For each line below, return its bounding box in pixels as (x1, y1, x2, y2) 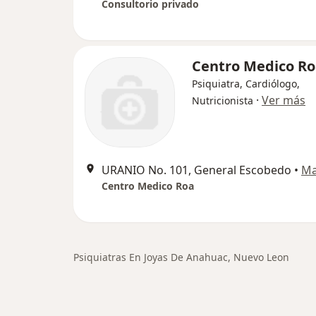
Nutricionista (192, 94, 253, 108)
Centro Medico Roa (102, 179, 194, 193)
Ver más (262, 92, 305, 109)
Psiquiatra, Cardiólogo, (192, 77, 300, 91)
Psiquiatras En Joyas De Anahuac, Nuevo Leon (73, 250, 289, 265)
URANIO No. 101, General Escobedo (102, 162, 291, 178)
